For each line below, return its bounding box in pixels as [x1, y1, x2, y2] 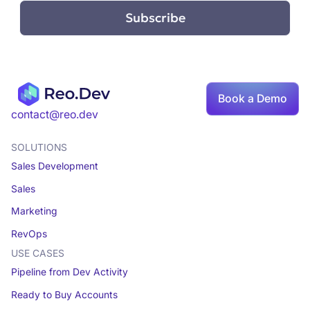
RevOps [10, 228, 47, 240]
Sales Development [10, 160, 98, 172]
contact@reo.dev [10, 107, 98, 121]
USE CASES [10, 248, 64, 259]
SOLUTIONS [10, 141, 67, 153]
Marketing [10, 206, 57, 217]
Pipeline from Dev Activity [10, 266, 128, 278]
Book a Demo [218, 91, 288, 105]
